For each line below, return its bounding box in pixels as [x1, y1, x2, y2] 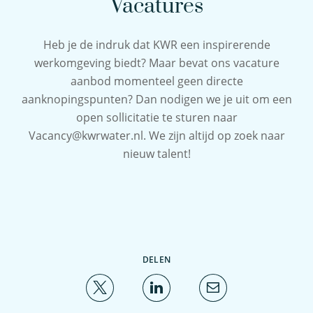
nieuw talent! [122, 146, 191, 161]
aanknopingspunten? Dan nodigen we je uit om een [21, 92, 292, 107]
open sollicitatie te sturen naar [75, 110, 238, 125]
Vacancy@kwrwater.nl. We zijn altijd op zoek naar [28, 128, 285, 143]
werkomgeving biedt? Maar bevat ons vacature [34, 55, 279, 71]
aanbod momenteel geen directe [70, 73, 243, 89]
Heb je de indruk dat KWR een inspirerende [43, 37, 270, 52]
